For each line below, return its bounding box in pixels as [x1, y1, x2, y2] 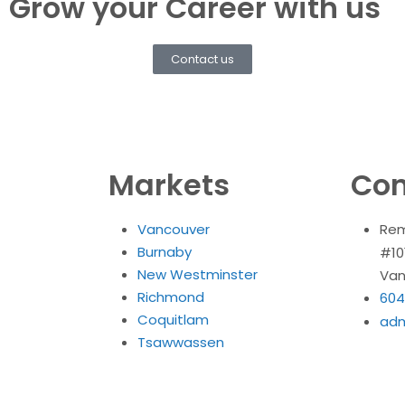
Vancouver [137, 220, 210, 240]
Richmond [137, 287, 204, 307]
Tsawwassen [137, 333, 224, 353]
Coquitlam [137, 310, 209, 330]
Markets [108, 165, 230, 206]
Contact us [171, 51, 234, 69]
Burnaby [137, 242, 192, 262]
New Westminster [137, 265, 258, 285]
